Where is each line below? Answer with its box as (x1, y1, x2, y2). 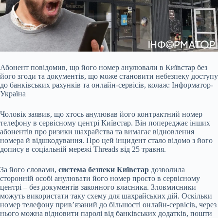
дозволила (149, 165, 185, 174)
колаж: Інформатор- (148, 81, 213, 90)
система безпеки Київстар (58, 165, 149, 174)
